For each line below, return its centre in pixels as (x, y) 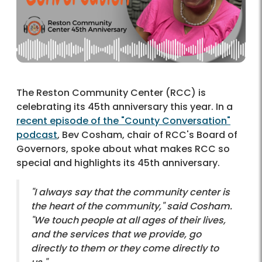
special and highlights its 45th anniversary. (118, 163)
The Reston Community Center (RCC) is (111, 92)
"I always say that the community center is (130, 192)
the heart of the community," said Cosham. (132, 206)
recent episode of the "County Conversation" (123, 120)
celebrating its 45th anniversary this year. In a (125, 106)
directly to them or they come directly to (125, 248)
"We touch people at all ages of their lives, (128, 220)
